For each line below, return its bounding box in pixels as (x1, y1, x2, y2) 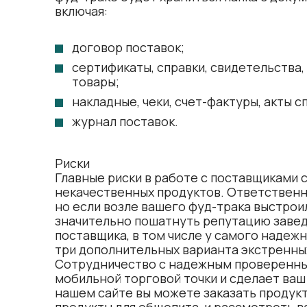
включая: (55, 3, 108, 19)
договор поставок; (72, 39, 184, 56)
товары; (72, 73, 119, 90)
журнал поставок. (72, 113, 178, 130)
